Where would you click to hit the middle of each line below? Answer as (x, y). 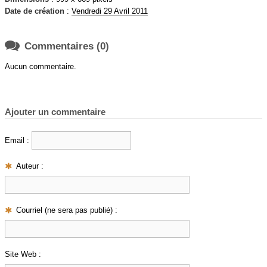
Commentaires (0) (67, 46)
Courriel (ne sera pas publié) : (67, 210)
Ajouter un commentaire (55, 112)
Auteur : (30, 166)
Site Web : (23, 254)
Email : (17, 140)
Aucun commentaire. (41, 67)
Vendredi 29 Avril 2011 (110, 11)
